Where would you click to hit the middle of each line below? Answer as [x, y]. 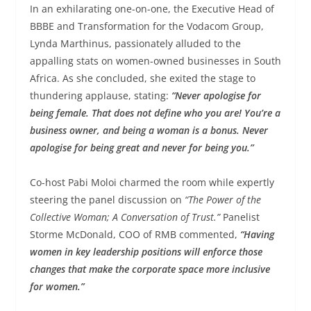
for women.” [57, 286]
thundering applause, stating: [100, 95]
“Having [257, 234]
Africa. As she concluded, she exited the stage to [142, 78]
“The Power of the [222, 199]
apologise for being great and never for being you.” [141, 147]
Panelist [241, 217]
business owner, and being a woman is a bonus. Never [149, 130]
